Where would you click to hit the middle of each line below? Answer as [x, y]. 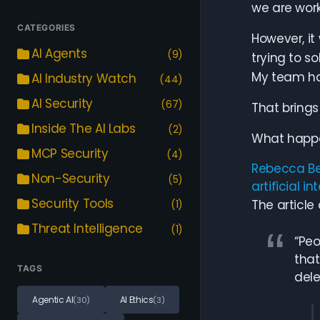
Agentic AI [53, 300]
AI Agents [59, 54]
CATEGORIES [46, 27]
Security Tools [72, 204]
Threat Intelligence [87, 229]
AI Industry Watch [84, 79]
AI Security [62, 104]
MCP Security [70, 154]
